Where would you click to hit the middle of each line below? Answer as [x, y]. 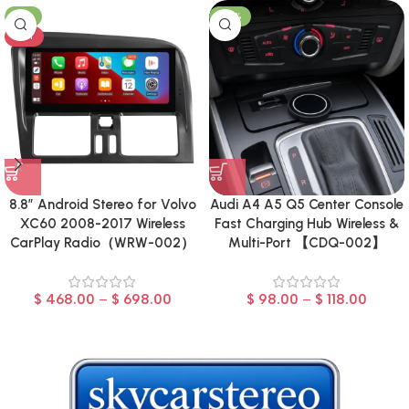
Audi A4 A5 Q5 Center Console [307, 204]
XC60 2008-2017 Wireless [102, 223]
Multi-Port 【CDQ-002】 [307, 242]
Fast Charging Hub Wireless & [307, 223]
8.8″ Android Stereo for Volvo [102, 204]
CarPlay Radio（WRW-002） [102, 242]
